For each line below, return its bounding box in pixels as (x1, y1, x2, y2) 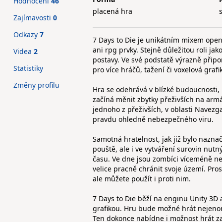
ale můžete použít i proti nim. (93, 174, 191, 183)
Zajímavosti (13, 13, 53, 22)
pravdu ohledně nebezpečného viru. (93, 114, 214, 124)
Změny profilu (13, 80, 59, 90)
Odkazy (13, 30, 40, 39)
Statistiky (13, 63, 43, 73)
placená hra (93, 6, 132, 16)
